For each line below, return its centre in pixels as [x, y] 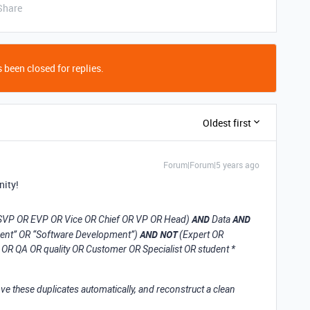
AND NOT [158, 234]
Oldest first [227, 122]
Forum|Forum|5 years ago [211, 165]
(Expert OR [200, 235]
